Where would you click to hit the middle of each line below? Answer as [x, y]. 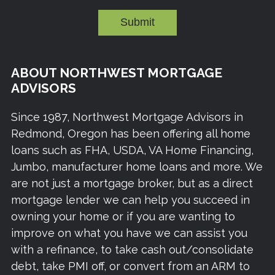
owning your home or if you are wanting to [123, 217]
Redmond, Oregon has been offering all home [131, 134]
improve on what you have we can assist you [129, 233]
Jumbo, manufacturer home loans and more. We [137, 167]
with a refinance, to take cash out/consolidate [132, 250]
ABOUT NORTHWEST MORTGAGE [117, 72]
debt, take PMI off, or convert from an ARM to [130, 266]
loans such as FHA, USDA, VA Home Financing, [132, 150]
